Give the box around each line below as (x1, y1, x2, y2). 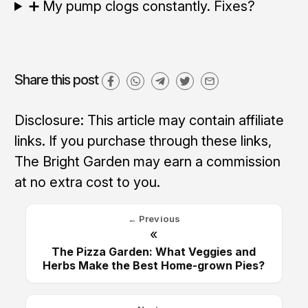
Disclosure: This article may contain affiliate (14, 111, 284, 129)
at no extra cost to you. (14, 173, 160, 190)
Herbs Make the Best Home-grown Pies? (43, 258, 265, 273)
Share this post (14, 71, 98, 88)
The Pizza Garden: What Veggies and (52, 245, 256, 259)
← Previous (127, 213, 181, 225)
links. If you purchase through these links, (14, 132, 272, 149)
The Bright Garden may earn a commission (14, 153, 280, 170)
